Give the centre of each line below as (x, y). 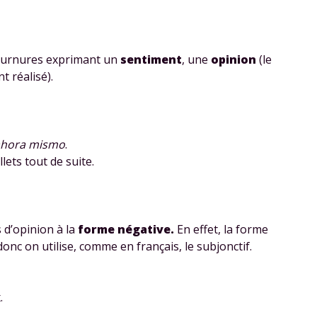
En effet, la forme (221, 229)
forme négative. (126, 229)
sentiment (151, 59)
